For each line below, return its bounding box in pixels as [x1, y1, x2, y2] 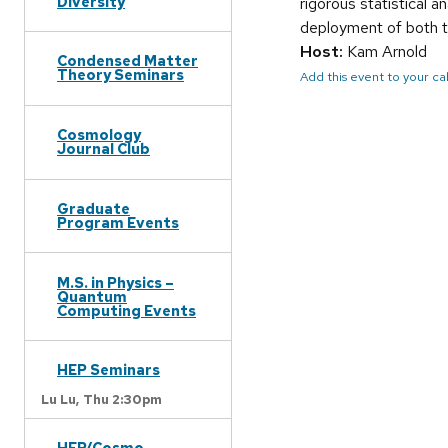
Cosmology [57, 125, 141, 145]
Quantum [57, 286, 127, 306]
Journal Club [57, 139, 150, 159]
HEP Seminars [57, 360, 160, 380]
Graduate [57, 198, 130, 218]
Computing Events [57, 300, 196, 320]
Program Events [57, 212, 179, 232]
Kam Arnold [343, 41, 427, 63]
